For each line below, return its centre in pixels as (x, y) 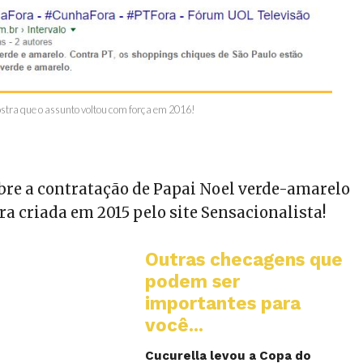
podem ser (193, 281)
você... (175, 325)
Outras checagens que (244, 259)
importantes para (223, 303)
